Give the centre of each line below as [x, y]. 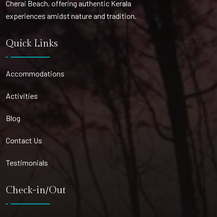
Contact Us [24, 140]
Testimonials [27, 163]
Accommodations [35, 74]
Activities [22, 96]
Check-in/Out [36, 191]
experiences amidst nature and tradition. [71, 16]
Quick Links [32, 44]
